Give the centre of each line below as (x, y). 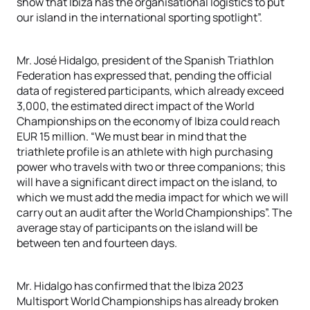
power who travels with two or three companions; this (151, 167)
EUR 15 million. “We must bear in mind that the (131, 136)
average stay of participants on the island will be (137, 228)
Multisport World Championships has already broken (148, 301)
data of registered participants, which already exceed (150, 91)
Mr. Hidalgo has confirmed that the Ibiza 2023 (130, 286)
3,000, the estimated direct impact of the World (135, 106)
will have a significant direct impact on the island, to (147, 182)
